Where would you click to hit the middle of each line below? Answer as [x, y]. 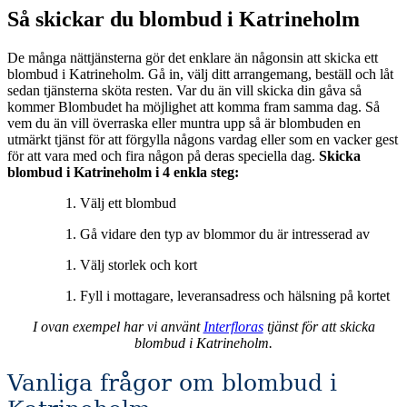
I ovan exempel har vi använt [118, 326]
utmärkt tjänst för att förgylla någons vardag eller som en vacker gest [203, 139]
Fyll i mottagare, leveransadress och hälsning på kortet [235, 295]
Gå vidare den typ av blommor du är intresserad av [225, 233]
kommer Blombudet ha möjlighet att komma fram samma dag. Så [186, 106]
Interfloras [233, 326]
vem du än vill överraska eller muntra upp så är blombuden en [184, 123]
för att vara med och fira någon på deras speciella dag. [163, 155]
